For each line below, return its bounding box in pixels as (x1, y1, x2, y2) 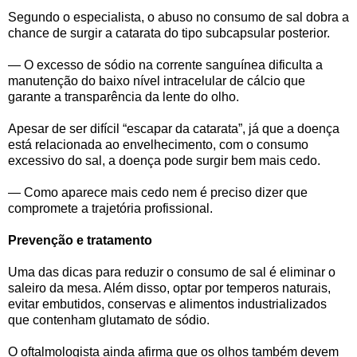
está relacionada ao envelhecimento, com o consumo (8, 137, 308, 151)
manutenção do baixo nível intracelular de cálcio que (8, 73, 305, 88)
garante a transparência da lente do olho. (8, 89, 239, 104)
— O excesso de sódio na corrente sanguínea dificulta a (8, 57, 323, 72)
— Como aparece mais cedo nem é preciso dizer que (8, 185, 308, 199)
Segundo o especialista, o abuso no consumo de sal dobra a (8, 10, 349, 24)
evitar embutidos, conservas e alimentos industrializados (8, 296, 327, 311)
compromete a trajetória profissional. (8, 201, 213, 215)
